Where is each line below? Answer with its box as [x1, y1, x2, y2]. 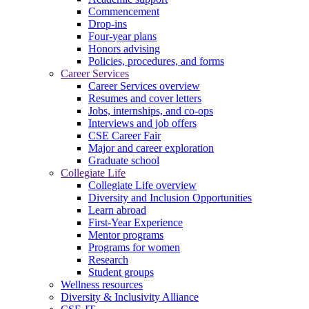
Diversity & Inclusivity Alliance [61, 290, 199, 303]
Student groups [88, 266, 154, 278]
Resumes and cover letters [88, 92, 201, 104]
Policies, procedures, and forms [88, 54, 224, 67]
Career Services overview [88, 79, 200, 92]
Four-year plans [88, 30, 157, 42]
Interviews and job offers [88, 117, 197, 129]
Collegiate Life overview [88, 179, 197, 191]
